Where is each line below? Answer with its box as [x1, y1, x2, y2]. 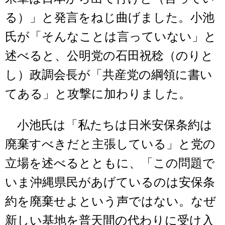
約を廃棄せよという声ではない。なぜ [5, 194, 216, 208]
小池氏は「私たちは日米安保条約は [5, 118, 212, 132]
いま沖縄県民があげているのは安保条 [5, 175, 215, 189]
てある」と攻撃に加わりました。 [5, 87, 191, 100]
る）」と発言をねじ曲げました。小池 [5, 11, 214, 24]
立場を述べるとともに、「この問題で [5, 156, 215, 170]
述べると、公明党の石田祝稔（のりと [5, 49, 213, 62]
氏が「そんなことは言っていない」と [5, 30, 216, 43]
